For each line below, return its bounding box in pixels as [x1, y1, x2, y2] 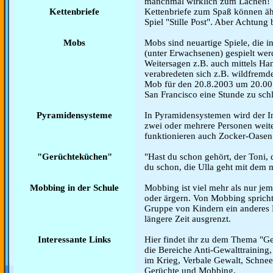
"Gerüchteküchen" [37, 152, 112, 161]
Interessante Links [38, 235, 111, 244]
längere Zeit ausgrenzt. [144, 214, 231, 224]
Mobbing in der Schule [30, 183, 119, 193]
